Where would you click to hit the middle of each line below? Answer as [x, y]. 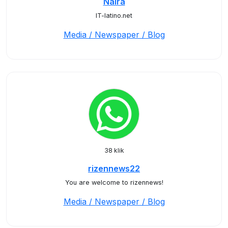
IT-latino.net [114, 16]
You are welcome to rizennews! [114, 182]
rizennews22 [114, 168]
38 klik [114, 150]
